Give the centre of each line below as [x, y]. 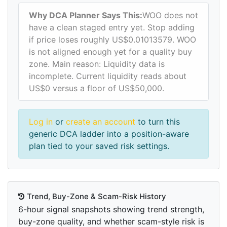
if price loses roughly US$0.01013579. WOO [112, 40]
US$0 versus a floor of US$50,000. [97, 88]
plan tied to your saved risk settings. [99, 146]
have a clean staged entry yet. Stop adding [112, 28]
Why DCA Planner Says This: [86, 15]
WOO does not [170, 15]
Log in [41, 122]
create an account [101, 122]
